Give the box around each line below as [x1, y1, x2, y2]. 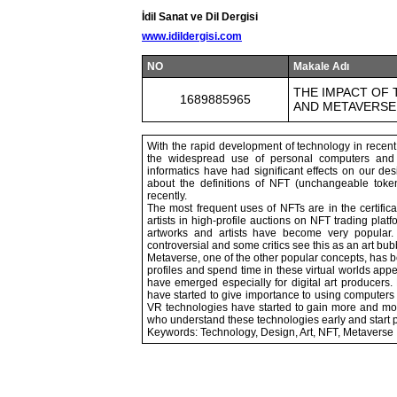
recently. [147, 190, 187, 202]
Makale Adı [293, 60, 349, 73]
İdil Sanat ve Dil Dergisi [142, 11, 258, 23]
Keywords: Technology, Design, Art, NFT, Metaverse [147, 326, 393, 339]
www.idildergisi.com [142, 30, 242, 43]
